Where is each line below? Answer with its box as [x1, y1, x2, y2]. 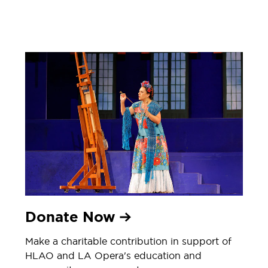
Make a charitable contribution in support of [25, 234, 232, 247]
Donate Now [25, 207, 120, 227]
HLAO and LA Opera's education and [25, 249, 202, 261]
